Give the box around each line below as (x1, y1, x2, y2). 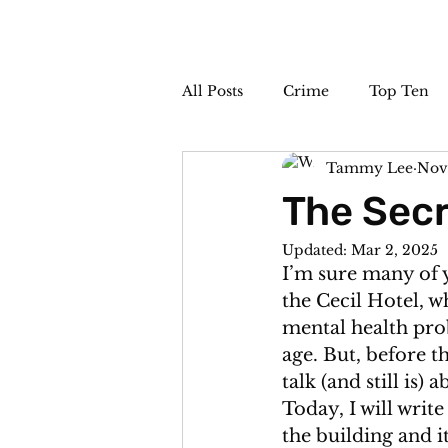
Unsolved (363, 161, 431, 180)
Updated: (282, 241, 351, 259)
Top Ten (369, 81, 429, 100)
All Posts (182, 81, 243, 100)
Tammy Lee (326, 158, 413, 177)
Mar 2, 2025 (351, 241, 438, 259)
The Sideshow (222, 161, 323, 180)
